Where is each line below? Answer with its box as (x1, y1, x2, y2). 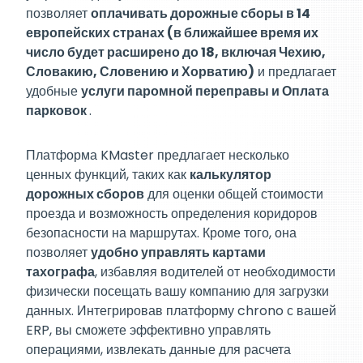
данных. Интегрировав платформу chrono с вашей (26, 301, 336, 320)
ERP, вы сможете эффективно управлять (26, 320, 271, 340)
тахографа (26, 262, 95, 281)
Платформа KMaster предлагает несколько (26, 145, 289, 164)
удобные (26, 82, 81, 101)
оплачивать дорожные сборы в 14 (91, 4, 310, 23)
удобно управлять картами (91, 242, 266, 262)
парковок (26, 101, 89, 121)
